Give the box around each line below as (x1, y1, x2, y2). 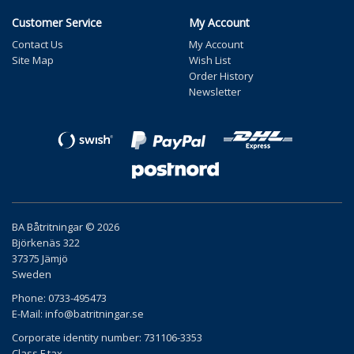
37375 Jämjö (12, 250, 68, 265)
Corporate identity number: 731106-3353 (12, 330, 202, 345)
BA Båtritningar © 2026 (12, 219, 119, 234)
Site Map (12, 52, 54, 67)
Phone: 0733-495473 (12, 290, 107, 305)
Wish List (189, 52, 231, 67)
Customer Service (12, 14, 102, 30)
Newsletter (189, 84, 241, 99)
